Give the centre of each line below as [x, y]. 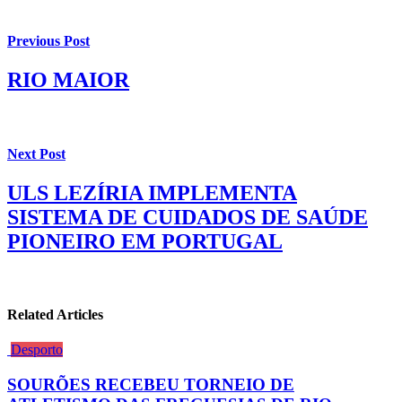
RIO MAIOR [68, 80]
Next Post [36, 153]
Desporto [37, 350]
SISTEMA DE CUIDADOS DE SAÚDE [188, 217]
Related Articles [55, 315]
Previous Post [48, 41]
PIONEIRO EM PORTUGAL [145, 241]
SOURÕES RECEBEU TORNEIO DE [151, 385]
